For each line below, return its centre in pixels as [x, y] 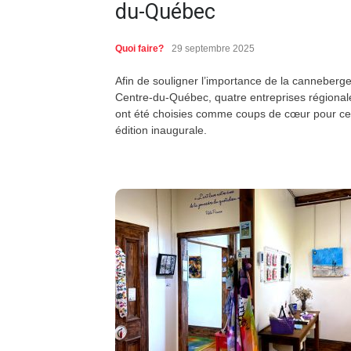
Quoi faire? [139, 49]
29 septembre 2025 [213, 49]
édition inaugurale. [161, 130]
